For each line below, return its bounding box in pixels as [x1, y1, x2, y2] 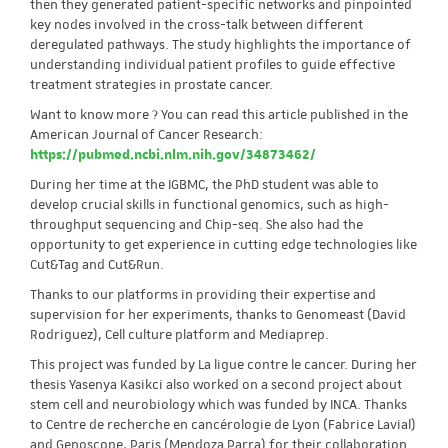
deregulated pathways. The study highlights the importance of [30, 36, 411, 54]
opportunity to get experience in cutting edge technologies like [30, 236, 417, 254]
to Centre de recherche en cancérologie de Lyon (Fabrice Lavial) [30, 416, 416, 434]
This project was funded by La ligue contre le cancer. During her [30, 356, 417, 374]
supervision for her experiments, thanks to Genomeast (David [30, 306, 406, 324]
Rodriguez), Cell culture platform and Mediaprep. [30, 326, 329, 344]
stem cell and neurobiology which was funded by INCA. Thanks [30, 396, 407, 414]
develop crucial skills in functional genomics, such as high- [30, 196, 389, 214]
